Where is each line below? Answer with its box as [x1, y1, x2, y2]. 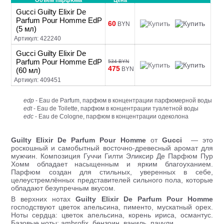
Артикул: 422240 [14, 35, 61, 42]
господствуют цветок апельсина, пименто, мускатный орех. [11, 203, 213, 211]
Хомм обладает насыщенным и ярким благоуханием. [11, 160, 213, 168]
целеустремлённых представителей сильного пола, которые [11, 176, 213, 184]
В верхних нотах [11, 195, 76, 203]
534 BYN [108, 58, 129, 64]
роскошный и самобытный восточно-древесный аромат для [11, 144, 213, 152]
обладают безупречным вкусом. [11, 184, 116, 192]
